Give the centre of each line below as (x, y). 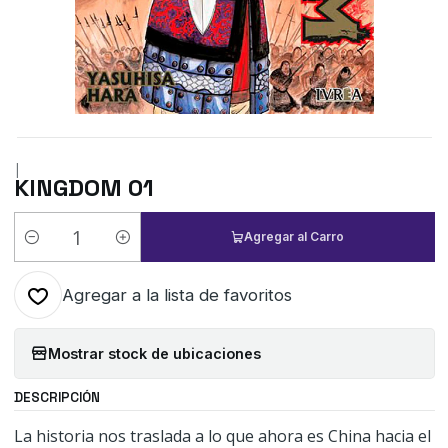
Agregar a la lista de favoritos (176, 295)
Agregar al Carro (294, 236)
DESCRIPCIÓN (56, 397)
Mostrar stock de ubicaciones (154, 353)
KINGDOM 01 (83, 187)
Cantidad (43, 248)
